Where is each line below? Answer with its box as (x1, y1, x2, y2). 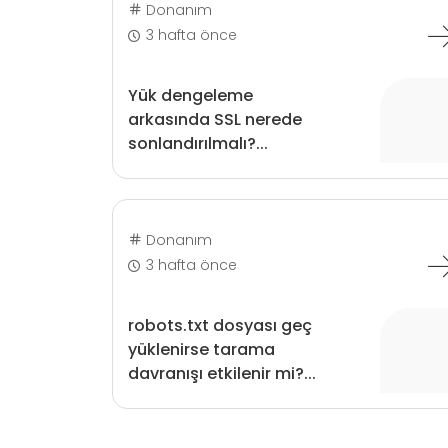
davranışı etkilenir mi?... (127, 362, 316, 385)
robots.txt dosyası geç (127, 314, 312, 337)
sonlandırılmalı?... (127, 132, 268, 155)
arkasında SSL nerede (127, 108, 302, 131)
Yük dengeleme (127, 84, 253, 107)
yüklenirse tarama (127, 338, 275, 361)
